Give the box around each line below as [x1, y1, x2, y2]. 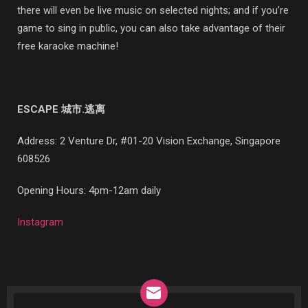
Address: [17, 134, 60, 147]
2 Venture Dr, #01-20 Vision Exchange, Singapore [60, 134, 280, 147]
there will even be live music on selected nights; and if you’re [17, 3, 289, 16]
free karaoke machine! [17, 39, 121, 52]
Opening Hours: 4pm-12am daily [17, 184, 161, 197]
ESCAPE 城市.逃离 [17, 102, 105, 115]
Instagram [17, 215, 63, 228]
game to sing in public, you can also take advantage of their [17, 21, 285, 34]
